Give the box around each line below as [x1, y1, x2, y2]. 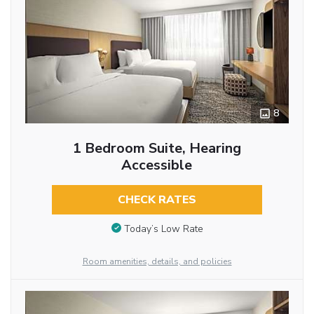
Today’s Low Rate [123, 221, 203, 235]
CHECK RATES [117, 192, 196, 207]
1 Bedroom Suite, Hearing [72, 139, 241, 158]
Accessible [121, 156, 193, 175]
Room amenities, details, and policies [82, 255, 232, 267]
